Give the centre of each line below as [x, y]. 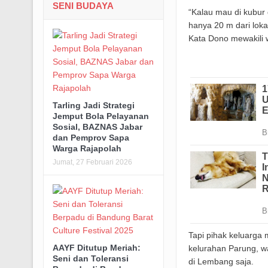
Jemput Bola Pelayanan [100, 116]
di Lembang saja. [221, 262]
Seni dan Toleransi [90, 258]
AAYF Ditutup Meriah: [96, 247]
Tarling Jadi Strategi [93, 105]
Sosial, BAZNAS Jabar [97, 127]
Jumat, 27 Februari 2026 [92, 162]
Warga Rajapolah [87, 148]
